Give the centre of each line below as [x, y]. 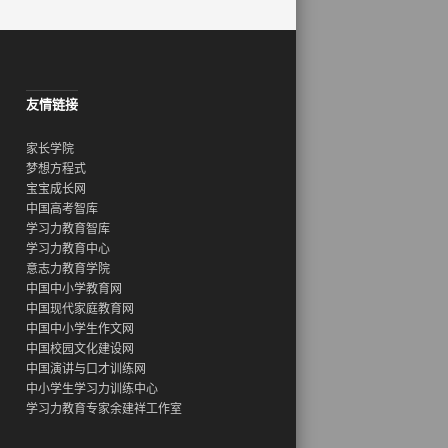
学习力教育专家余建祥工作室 [104, 409]
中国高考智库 [62, 209]
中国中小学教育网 [74, 289]
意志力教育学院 [68, 269]
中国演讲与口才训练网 [86, 369]
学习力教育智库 [68, 229]
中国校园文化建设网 [80, 349]
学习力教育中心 [68, 249]
